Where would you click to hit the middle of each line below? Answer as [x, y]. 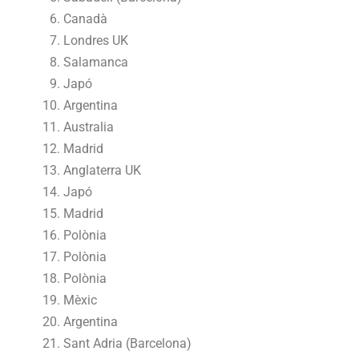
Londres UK [96, 40]
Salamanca [96, 62]
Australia [89, 127]
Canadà [86, 18]
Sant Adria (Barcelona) [128, 343]
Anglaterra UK [103, 170]
